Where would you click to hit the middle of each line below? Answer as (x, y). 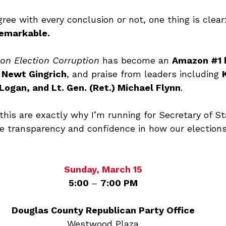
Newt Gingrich (34, 74)
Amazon (191, 60)
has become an (136, 60)
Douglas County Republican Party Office (103, 210)
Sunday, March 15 (103, 169)
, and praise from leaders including (144, 74)
